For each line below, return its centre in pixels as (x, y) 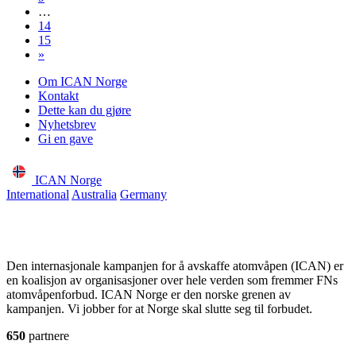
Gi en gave (66, 139)
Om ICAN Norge (83, 82)
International (38, 195)
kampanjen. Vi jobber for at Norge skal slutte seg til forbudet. (159, 309)
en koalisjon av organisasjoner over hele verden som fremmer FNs (172, 281)
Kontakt (58, 96)
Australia (94, 195)
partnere (47, 336)
